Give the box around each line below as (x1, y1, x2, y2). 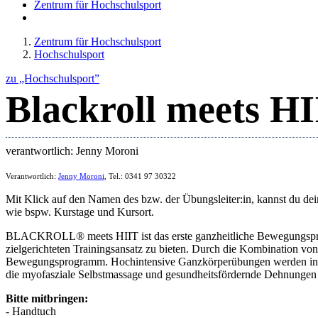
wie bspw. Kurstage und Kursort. (6, 206, 154, 218)
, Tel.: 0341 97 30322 (104, 172, 176, 180)
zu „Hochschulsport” (6, 72, 99, 84)
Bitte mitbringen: (6, 292, 88, 305)
